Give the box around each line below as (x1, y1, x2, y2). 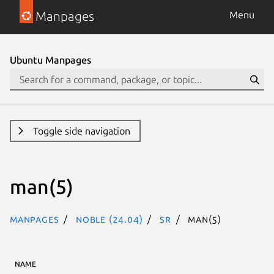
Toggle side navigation (32, 125, 130, 136)
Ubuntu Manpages (10, 54, 91, 65)
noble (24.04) (76, 213, 143, 224)
